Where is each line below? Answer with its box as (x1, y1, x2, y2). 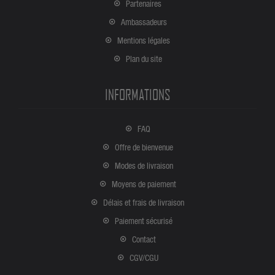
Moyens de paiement (111, 179, 176, 190)
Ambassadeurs (120, 17, 167, 28)
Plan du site (125, 53, 162, 64)
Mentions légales (117, 35, 170, 46)
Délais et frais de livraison (103, 197, 184, 208)
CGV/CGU (129, 252, 158, 263)
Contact (131, 234, 156, 245)
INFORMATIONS (104, 86, 171, 104)
